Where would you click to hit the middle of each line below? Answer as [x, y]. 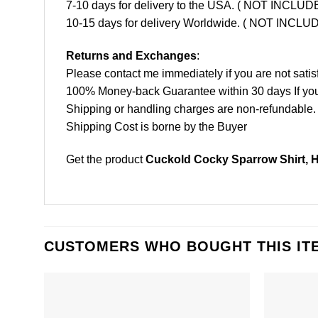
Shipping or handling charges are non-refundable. [191, 109]
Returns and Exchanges [131, 56]
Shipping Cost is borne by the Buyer [157, 127]
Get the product [106, 159]
